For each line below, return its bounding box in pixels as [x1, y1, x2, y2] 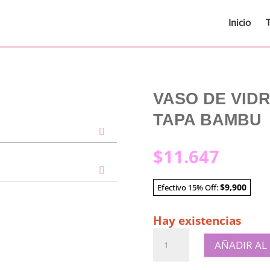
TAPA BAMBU [152, 111, 262, 130]
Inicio [228, 16, 251, 29]
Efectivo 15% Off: [157, 181, 220, 193]
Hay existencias [152, 213, 241, 229]
